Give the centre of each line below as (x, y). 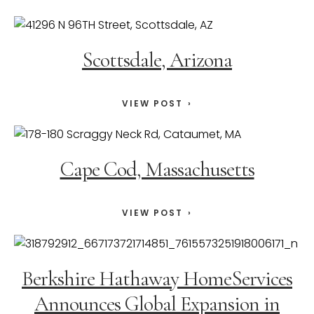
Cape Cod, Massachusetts (157, 170)
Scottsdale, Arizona (157, 60)
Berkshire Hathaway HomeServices (157, 279)
